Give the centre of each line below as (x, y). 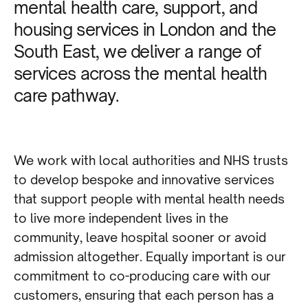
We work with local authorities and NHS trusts (151, 161)
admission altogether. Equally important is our (150, 257)
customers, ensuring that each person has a (144, 295)
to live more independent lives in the (121, 218)
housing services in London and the (145, 30)
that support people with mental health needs (149, 199)
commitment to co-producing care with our (142, 276)
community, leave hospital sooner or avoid (140, 238)
